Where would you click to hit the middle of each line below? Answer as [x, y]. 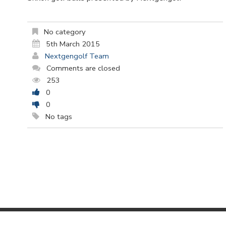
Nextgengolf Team [77, 56]
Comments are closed [83, 68]
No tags [58, 117]
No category [64, 32]
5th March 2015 [73, 44]
